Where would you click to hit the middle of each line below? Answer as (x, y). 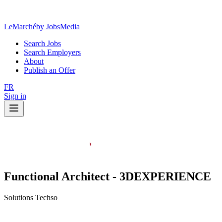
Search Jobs (42, 43)
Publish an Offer (50, 70)
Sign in (15, 96)
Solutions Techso (31, 197)
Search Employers (52, 52)
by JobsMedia (58, 27)
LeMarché (20, 27)
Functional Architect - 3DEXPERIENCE (108, 176)
